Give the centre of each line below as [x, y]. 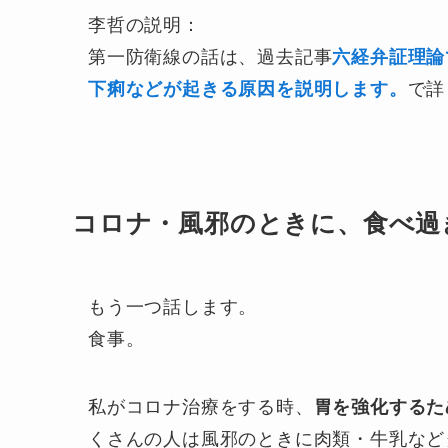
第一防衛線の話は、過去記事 [210, 56]
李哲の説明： [144, 24]
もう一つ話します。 [173, 307]
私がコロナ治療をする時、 [201, 407]
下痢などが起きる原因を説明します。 [248, 88]
